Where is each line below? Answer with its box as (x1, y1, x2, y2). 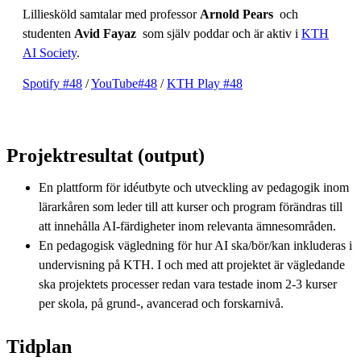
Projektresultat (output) (6, 144, 210, 166)
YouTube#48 (91, 76, 157, 90)
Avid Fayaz (74, 26, 136, 40)
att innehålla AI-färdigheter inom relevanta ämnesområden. (39, 218, 336, 233)
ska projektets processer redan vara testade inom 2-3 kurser (39, 276, 337, 291)
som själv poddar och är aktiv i (136, 26, 301, 40)
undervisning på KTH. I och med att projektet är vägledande (39, 257, 345, 272)
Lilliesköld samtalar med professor (23, 6, 200, 21)
